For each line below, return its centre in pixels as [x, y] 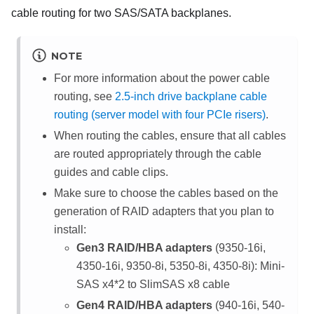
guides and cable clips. [111, 172]
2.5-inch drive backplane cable [191, 97]
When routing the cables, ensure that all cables [170, 136]
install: [70, 230]
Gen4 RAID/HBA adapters [144, 306]
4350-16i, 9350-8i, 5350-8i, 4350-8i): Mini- [180, 266]
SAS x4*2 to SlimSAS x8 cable [153, 285]
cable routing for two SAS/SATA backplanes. [121, 13]
